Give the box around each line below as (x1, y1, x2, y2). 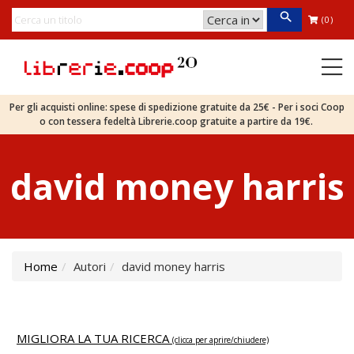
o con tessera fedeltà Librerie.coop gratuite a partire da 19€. (39, 115, 315, 128)
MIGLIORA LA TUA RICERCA (17, 330, 172, 346)
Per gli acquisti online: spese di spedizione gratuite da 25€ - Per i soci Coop (9, 100, 345, 114)
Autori (73, 258, 106, 274)
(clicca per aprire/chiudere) (172, 334, 269, 345)
